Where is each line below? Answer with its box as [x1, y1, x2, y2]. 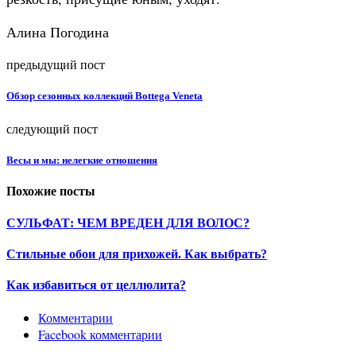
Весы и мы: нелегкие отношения [6, 154, 157, 167]
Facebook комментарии [38, 326, 162, 343]
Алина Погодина [6, 21, 109, 41]
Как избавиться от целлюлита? [6, 278, 186, 292]
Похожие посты [6, 184, 95, 199]
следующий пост [6, 120, 98, 137]
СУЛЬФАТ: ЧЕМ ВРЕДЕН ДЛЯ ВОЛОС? [6, 215, 250, 230]
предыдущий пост [6, 55, 105, 72]
